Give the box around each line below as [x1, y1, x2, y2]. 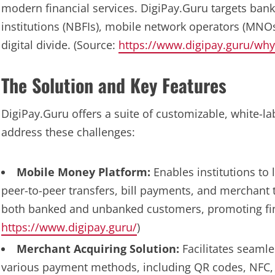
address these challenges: [1, 125, 135, 139]
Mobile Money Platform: [17, 165, 150, 179]
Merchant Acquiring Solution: [17, 241, 179, 256]
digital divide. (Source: [1, 37, 118, 52]
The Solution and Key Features [1, 71, 227, 99]
